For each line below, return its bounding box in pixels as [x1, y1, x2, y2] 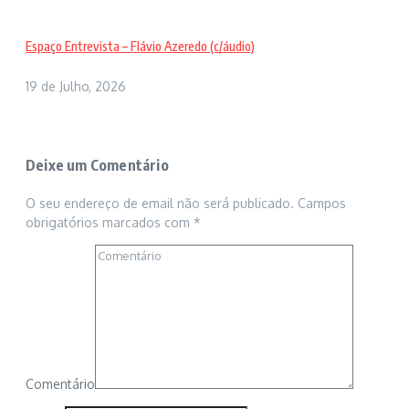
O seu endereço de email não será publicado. [26, 195, 294, 212]
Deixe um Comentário [26, 156, 169, 175]
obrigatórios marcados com [26, 215, 194, 231]
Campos [298, 195, 346, 212]
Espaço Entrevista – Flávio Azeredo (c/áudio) [26, 38, 255, 55]
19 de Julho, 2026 [26, 78, 126, 94]
